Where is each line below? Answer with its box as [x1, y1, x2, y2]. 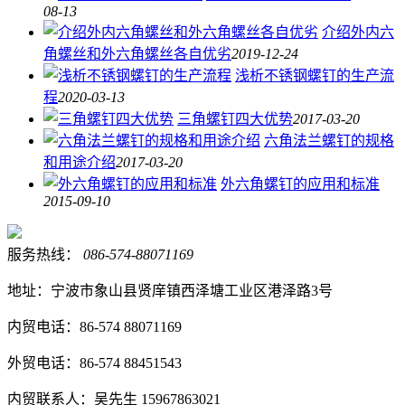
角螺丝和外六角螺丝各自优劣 [43, 45, 231, 61]
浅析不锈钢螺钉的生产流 [235, 67, 394, 83]
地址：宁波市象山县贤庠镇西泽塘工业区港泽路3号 [7, 282, 333, 298]
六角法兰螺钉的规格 [264, 132, 394, 148]
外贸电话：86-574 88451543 [7, 354, 182, 371]
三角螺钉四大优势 [177, 110, 293, 127]
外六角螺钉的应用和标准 [221, 175, 380, 192]
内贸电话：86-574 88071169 [7, 318, 182, 334]
